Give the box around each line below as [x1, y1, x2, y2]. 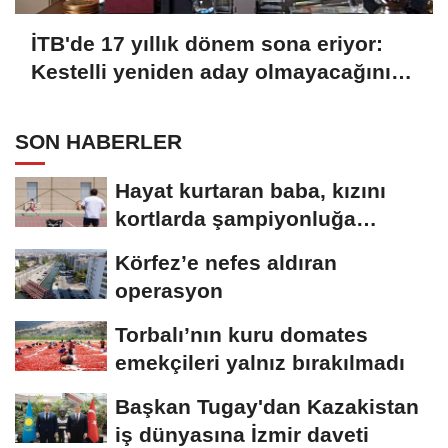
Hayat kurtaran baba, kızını [115, 179, 386, 203]
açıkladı [31, 87, 110, 111]
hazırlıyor [115, 235, 210, 259]
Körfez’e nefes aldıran [115, 251, 337, 275]
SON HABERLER [15, 130, 182, 154]
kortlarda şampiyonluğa [115, 207, 356, 231]
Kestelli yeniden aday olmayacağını [31, 59, 391, 83]
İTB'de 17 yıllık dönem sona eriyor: [31, 31, 383, 55]
